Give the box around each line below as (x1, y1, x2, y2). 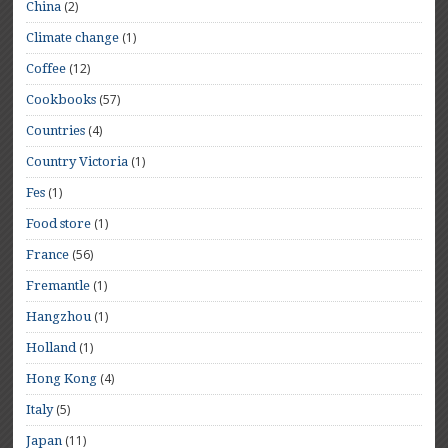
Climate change (26, 30, 120, 46)
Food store (26, 216, 92, 232)
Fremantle (26, 278, 91, 294)
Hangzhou (26, 309, 92, 325)
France (26, 247, 70, 263)
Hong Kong (26, 371, 98, 387)
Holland (26, 340, 77, 356)
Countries (26, 123, 86, 139)
